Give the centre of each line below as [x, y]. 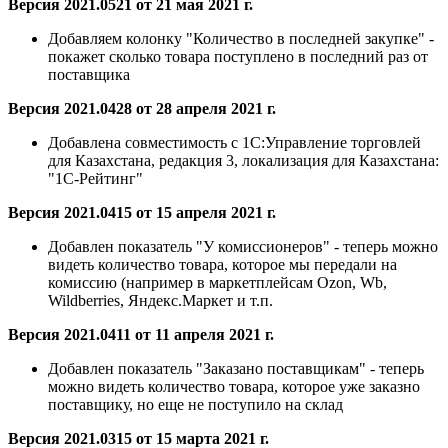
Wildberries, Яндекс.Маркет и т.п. [160, 301]
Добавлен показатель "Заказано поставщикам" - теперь [236, 369]
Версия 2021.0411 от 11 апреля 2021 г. [141, 335]
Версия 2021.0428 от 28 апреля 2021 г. [142, 109]
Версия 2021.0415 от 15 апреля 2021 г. [142, 213]
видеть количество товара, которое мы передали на [222, 265]
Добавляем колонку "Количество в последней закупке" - [241, 39]
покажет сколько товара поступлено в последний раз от [238, 57]
